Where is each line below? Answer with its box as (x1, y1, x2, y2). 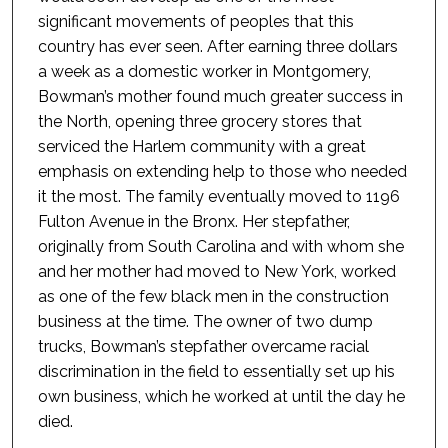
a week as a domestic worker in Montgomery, (37, 62, 371, 82)
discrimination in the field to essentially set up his (37, 362, 395, 382)
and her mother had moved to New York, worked (37, 262, 396, 282)
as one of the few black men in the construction (37, 287, 389, 307)
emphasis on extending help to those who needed (37, 162, 407, 182)
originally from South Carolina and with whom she (37, 237, 404, 257)
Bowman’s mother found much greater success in (37, 87, 403, 107)
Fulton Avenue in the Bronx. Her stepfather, (37, 212, 350, 232)
